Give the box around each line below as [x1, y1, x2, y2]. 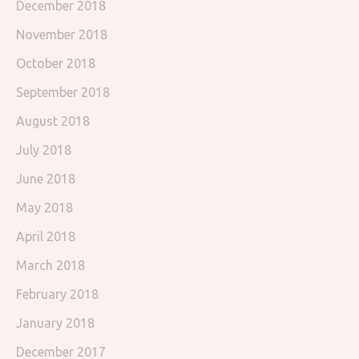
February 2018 [16, 287, 99, 302]
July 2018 [16, 143, 71, 158]
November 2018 [16, 27, 107, 42]
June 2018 [16, 171, 75, 187]
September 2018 [16, 85, 110, 100]
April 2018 [16, 229, 75, 244]
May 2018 [16, 200, 73, 216]
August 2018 [16, 114, 90, 129]
